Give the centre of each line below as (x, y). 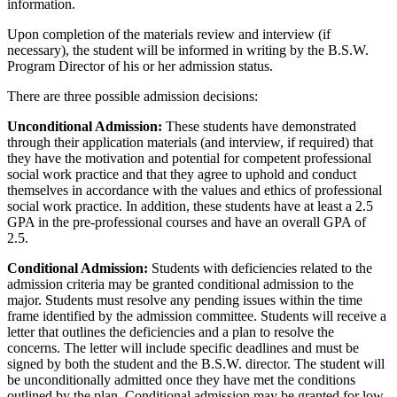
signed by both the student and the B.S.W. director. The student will (196, 363)
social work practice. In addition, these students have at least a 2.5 (190, 206)
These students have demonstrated (259, 126)
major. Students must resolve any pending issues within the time (185, 300)
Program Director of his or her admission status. (140, 66)
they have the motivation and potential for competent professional (189, 158)
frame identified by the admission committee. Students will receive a (197, 315)
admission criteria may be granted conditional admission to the (180, 284)
